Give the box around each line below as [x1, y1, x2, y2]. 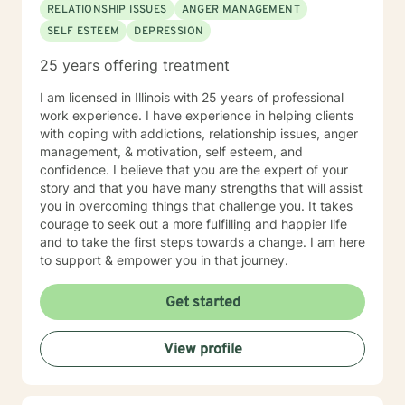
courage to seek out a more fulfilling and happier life [40, 216, 347, 231]
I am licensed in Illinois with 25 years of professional [40, 89, 344, 105]
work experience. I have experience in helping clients [40, 108, 353, 123]
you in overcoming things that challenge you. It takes [40, 198, 353, 213]
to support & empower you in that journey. [40, 252, 288, 268]
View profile [163, 341, 242, 359]
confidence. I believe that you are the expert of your [40, 162, 348, 177]
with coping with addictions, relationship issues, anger [40, 126, 358, 141]
